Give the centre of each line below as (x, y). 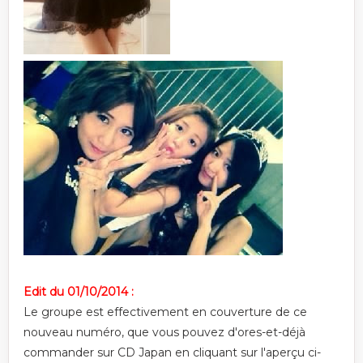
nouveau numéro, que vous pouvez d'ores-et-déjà (164, 332)
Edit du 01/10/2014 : (79, 292)
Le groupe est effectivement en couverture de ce (165, 312)
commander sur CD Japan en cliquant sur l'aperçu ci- (172, 352)
